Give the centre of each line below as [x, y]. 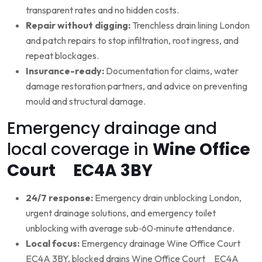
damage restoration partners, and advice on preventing [137, 86]
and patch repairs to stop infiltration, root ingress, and [132, 40]
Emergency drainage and [112, 128]
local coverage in [80, 149]
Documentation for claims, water [171, 70]
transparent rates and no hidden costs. [102, 10]
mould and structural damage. [86, 101]
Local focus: [53, 243]
